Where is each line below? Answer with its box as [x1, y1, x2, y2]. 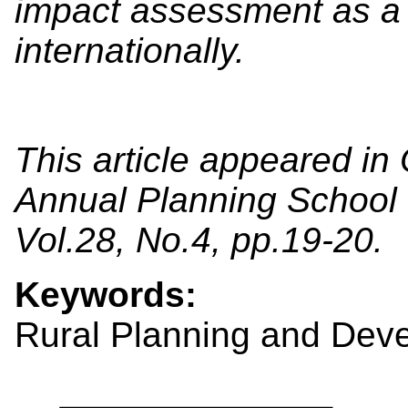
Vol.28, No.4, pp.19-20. [15, 219, 383, 260]
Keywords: [15, 274, 207, 314]
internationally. [15, 30, 245, 70]
